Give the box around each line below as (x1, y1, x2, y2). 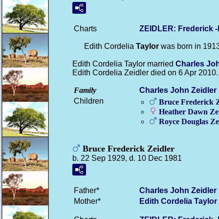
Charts (74, 24, 97, 33)
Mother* (74, 197, 101, 205)
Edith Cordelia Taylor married (72, 60, 175, 68)
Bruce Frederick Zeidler (80, 144, 175, 153)
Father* (74, 186, 99, 195)
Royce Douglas (159, 117, 210, 126)
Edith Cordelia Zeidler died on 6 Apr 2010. (72, 68, 218, 77)
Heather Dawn (159, 108, 210, 116)
